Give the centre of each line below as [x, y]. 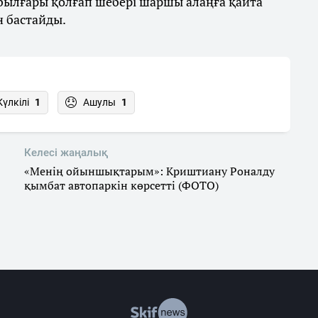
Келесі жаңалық [66, 153]
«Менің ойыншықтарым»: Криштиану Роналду [149, 171]
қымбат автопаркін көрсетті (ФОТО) [121, 186]
